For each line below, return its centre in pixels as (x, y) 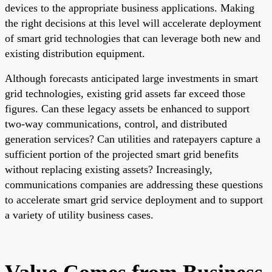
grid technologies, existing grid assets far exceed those (125, 93)
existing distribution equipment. (75, 53)
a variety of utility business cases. (79, 215)
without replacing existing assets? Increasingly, (109, 169)
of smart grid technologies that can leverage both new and (133, 38)
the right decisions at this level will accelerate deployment (133, 23)
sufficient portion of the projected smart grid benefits (122, 154)
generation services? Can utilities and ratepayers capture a (133, 139)
